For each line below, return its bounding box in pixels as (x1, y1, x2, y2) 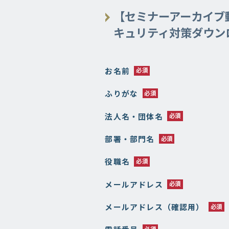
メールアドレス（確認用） (105, 201, 204, 212)
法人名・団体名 (105, 110, 163, 122)
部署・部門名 (105, 133, 155, 144)
